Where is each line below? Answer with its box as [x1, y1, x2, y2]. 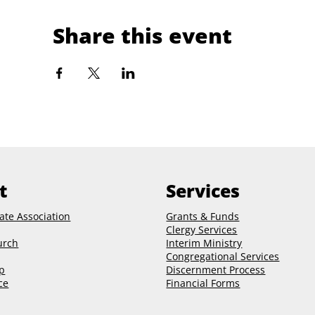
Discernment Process [166, 262, 266, 276]
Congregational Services [166, 249, 280, 263]
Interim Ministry [166, 236, 243, 250]
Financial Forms [166, 276, 240, 290]
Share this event [53, 20, 233, 50]
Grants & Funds [166, 209, 240, 223]
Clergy [166, 222, 196, 236]
